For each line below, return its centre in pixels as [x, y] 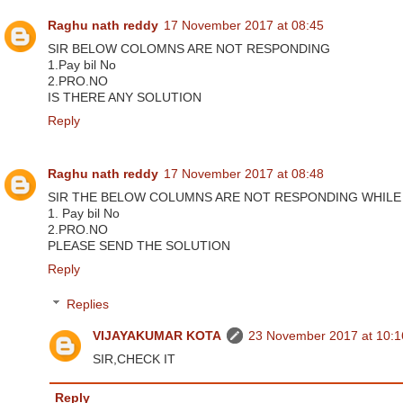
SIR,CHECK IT [134, 360]
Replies [87, 305]
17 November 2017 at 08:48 [244, 174]
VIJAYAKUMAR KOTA [157, 336]
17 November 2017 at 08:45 [244, 26]
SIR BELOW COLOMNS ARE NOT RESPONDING [189, 49]
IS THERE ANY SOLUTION [125, 98]
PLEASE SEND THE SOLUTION [139, 246]
